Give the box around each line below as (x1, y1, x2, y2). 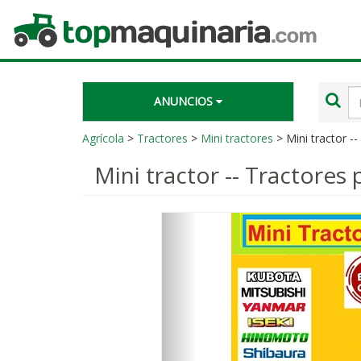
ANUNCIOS (153, 93, 216, 109)
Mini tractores (201, 131, 273, 146)
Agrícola (82, 131, 124, 146)
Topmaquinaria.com (11, 10, 116, 25)
